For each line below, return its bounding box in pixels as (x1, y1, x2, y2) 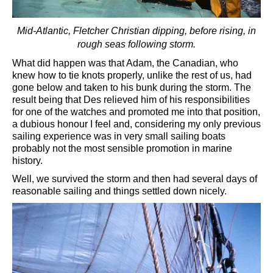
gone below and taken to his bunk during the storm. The (12, 82, 251, 93)
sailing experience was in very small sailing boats (12, 130, 225, 141)
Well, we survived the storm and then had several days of (12, 173, 257, 184)
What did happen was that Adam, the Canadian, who (12, 57, 238, 68)
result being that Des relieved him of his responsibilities (12, 94, 250, 105)
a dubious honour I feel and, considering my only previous (12, 118, 261, 129)
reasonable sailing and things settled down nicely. (12, 185, 227, 196)
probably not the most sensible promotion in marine (12, 143, 232, 154)
